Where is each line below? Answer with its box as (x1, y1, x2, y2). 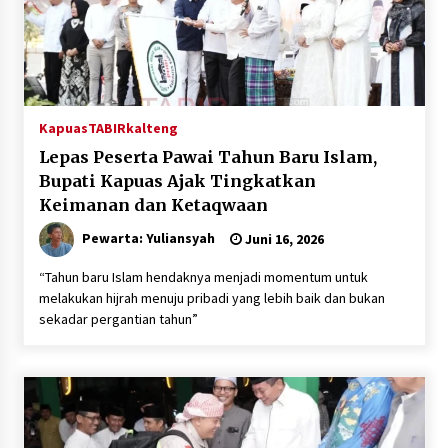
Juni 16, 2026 (241, 230, 324, 249)
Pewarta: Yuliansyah (81, 229, 215, 248)
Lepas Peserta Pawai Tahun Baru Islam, (38, 147, 377, 168)
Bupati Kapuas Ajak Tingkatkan (38, 171, 316, 192)
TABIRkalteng (87, 119, 178, 138)
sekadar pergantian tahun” (38, 310, 198, 329)
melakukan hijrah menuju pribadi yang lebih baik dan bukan (38, 289, 385, 308)
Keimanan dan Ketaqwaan (38, 195, 268, 216)
